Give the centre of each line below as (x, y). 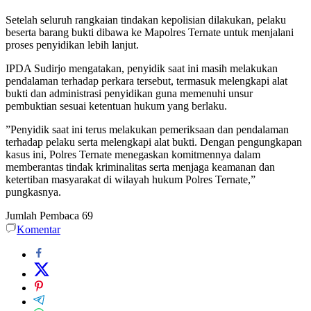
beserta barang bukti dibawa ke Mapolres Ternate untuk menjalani (150, 33)
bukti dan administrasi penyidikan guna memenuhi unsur (129, 94)
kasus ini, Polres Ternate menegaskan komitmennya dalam (133, 155)
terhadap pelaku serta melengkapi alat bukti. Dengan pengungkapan (154, 142)
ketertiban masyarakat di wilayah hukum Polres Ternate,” (131, 180)
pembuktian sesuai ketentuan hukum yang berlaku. (116, 106)
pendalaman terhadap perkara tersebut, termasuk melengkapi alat (146, 81)
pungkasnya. (33, 192)
